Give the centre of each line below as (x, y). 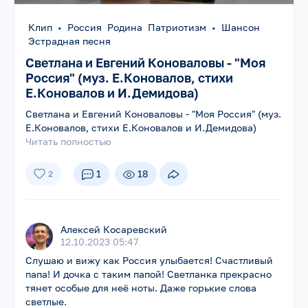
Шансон (238, 27)
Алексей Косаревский (114, 229)
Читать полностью (69, 141)
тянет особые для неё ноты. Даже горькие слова (141, 287)
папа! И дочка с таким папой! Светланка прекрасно (149, 274)
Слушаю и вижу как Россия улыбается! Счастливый (150, 260)
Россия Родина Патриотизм (137, 27)
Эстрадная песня (68, 41)
